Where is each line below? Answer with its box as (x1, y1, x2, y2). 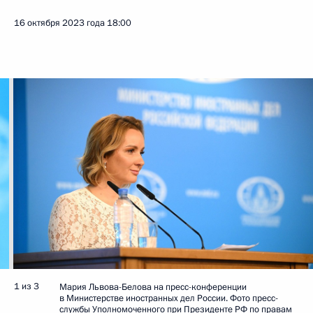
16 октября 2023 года (14, 17, 105, 29)
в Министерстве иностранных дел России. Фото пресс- (59, 292, 278, 305)
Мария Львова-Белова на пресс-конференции (59, 281, 247, 294)
